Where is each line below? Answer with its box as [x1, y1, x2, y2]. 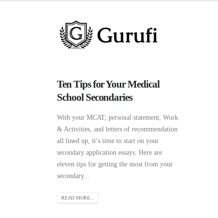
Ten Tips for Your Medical [57, 78, 160, 90]
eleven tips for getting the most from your [57, 161, 173, 168]
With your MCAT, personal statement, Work [57, 114, 178, 121]
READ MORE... [61, 195, 94, 201]
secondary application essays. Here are [57, 149, 162, 156]
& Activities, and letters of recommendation [57, 126, 178, 133]
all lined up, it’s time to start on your [57, 137, 159, 145]
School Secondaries [57, 91, 133, 103]
